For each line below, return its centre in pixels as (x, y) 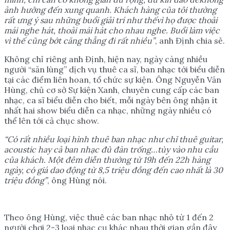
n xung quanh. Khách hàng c (111, 9)
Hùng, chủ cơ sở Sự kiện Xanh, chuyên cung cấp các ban (112, 90)
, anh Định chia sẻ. (190, 40)
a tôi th (184, 9)
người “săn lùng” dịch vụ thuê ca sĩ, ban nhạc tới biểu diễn (114, 69)
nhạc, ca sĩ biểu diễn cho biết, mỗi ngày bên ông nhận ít (111, 100)
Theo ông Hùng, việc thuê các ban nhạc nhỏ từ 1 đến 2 (109, 217)
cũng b (39, 40)
